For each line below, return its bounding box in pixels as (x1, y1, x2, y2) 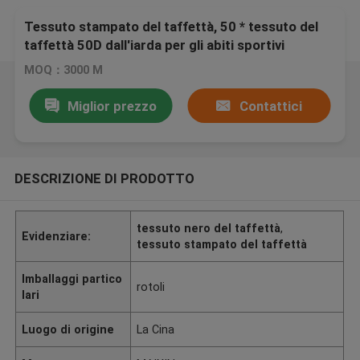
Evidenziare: (22, 229, 92, 243)
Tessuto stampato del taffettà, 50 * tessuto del (24, 18, 319, 35)
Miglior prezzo (67, 97, 157, 114)
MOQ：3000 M (24, 63, 104, 77)
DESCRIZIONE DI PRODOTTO (14, 170, 194, 186)
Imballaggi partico (22, 272, 123, 285)
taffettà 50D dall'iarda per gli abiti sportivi (24, 37, 285, 54)
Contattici (239, 97, 302, 114)
